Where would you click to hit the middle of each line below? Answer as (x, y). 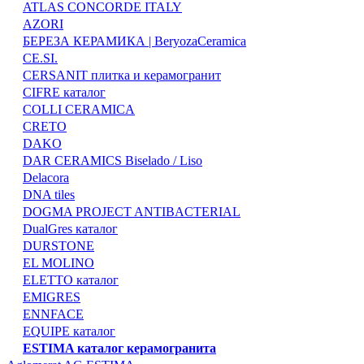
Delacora (46, 178)
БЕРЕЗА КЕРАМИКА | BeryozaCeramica (134, 41)
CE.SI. (40, 58)
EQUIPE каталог (69, 331)
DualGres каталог (70, 229)
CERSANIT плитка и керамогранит (122, 76)
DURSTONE (58, 246)
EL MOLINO (58, 263)
